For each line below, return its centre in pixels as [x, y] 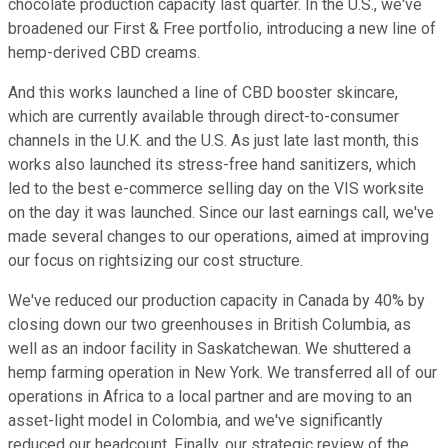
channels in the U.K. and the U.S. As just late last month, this [213, 141]
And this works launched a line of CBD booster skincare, [203, 93]
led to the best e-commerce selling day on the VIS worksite [216, 189]
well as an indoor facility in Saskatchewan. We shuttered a [209, 349]
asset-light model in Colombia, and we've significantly [195, 421]
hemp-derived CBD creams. [104, 53]
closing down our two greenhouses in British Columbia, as [209, 325]
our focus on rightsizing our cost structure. [155, 261]
